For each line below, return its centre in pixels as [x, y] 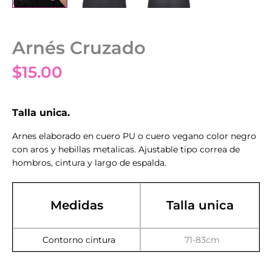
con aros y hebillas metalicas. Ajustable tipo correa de [126, 150]
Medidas [76, 205]
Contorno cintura [79, 240]
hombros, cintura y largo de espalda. [89, 163]
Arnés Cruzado [79, 48]
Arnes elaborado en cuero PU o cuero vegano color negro [134, 136]
